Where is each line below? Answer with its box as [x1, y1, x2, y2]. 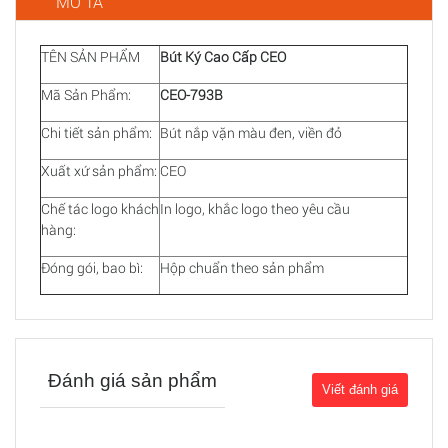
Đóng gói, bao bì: [41, 258, 143, 278]
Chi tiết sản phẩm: [41, 123, 152, 143]
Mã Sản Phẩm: [41, 85, 131, 105]
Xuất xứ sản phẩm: [41, 161, 157, 181]
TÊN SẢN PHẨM [41, 47, 158, 67]
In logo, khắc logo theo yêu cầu [160, 199, 350, 219]
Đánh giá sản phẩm [48, 370, 217, 392]
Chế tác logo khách [41, 199, 159, 219]
